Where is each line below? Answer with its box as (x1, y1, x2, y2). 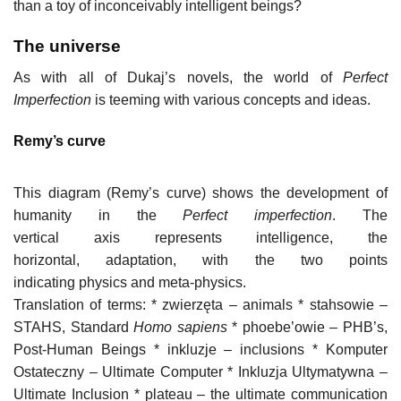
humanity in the (13, 207, 183, 223)
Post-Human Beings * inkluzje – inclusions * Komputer (13, 341, 388, 357)
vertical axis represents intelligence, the (13, 229, 388, 245)
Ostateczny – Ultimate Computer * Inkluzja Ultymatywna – (13, 363, 388, 380)
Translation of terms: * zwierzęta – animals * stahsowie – (13, 296, 388, 312)
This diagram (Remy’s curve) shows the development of (13, 184, 388, 200)
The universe (13, 37, 121, 56)
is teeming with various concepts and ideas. (91, 91, 371, 107)
